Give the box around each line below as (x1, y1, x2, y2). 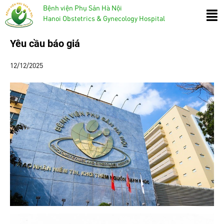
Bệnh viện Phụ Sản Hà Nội (42, 3, 122, 12)
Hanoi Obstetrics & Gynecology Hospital (42, 13, 165, 22)
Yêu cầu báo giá (10, 37, 80, 49)
